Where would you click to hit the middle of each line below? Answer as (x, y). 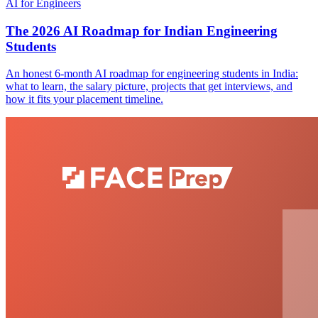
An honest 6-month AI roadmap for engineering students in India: (152, 74)
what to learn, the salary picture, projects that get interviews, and (149, 87)
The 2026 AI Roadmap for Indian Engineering (142, 31)
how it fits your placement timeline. (84, 99)
